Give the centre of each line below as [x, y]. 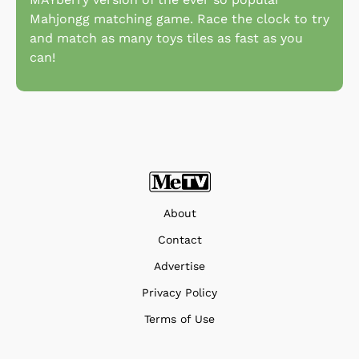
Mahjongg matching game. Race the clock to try [179, 19]
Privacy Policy [179, 292]
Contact [179, 239]
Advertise [179, 266]
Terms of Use [179, 319]
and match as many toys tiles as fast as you [166, 38]
